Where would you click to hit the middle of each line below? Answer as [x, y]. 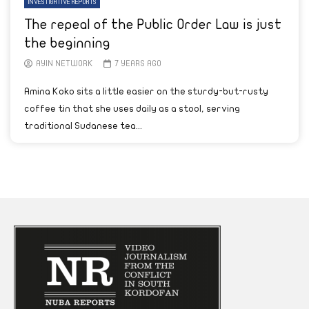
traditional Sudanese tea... [83, 126]
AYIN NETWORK [64, 63]
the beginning [67, 43]
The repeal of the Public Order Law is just [153, 24]
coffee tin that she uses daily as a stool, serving [132, 109]
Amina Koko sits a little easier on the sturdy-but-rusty [146, 91]
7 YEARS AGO [138, 63]
